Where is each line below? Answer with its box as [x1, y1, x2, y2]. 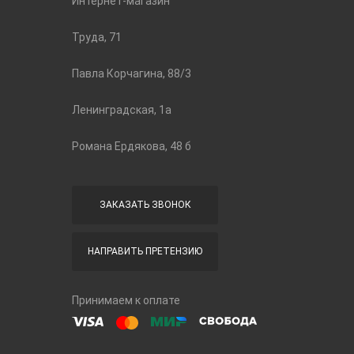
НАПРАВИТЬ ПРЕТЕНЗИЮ [88, 246, 202, 257]
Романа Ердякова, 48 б [72, 140, 191, 153]
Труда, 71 [72, 31, 122, 43]
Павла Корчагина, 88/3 [72, 67, 191, 80]
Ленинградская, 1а [72, 104, 171, 116]
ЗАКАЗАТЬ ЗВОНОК [99, 199, 191, 210]
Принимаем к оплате [72, 294, 180, 307]
